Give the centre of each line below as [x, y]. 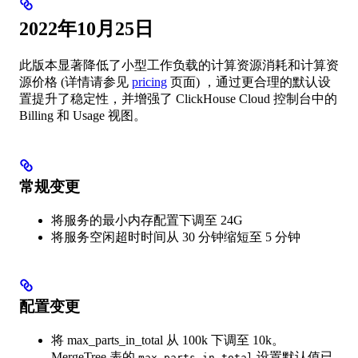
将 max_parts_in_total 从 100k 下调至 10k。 [168, 340]
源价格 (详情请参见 [76, 82]
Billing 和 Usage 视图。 [83, 115]
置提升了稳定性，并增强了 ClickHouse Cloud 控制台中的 [178, 98]
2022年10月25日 [86, 28]
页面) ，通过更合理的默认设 [249, 82]
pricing [149, 82]
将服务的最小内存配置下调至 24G [147, 220]
